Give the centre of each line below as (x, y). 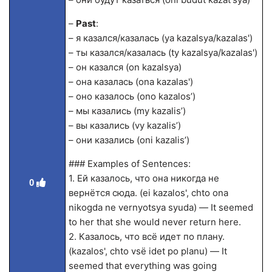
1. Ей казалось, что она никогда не (144, 178)
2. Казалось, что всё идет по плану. (146, 236)
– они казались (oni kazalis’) (129, 140)
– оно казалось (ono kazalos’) (132, 96)
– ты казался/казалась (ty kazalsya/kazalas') (163, 53)
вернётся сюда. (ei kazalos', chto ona (148, 193)
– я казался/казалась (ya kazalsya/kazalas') (160, 38)
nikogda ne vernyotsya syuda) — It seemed (161, 207)
